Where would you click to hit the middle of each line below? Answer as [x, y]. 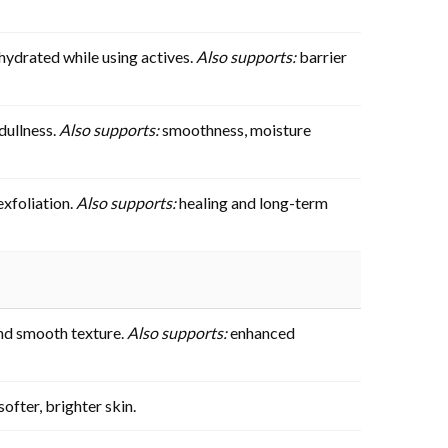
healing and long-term [252, 202]
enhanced [261, 332]
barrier [321, 56]
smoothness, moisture [235, 129]
